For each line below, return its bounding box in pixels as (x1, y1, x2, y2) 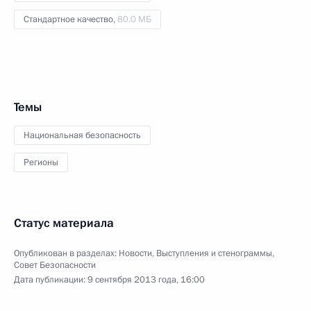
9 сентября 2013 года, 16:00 (87, 273, 205, 286)
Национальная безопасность (24, 128, 141, 142)
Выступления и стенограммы (156, 246, 272, 260)
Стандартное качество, (24, 12, 117, 26)
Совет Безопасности (14, 258, 96, 271)
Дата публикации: (14, 273, 87, 286)
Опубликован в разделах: (14, 246, 119, 260)
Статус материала (14, 215, 114, 231)
